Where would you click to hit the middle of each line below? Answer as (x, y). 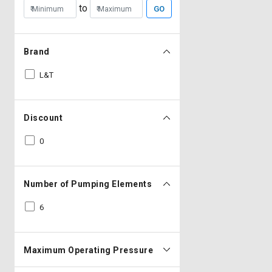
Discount (43, 118)
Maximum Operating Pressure (88, 250)
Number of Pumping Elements (88, 184)
